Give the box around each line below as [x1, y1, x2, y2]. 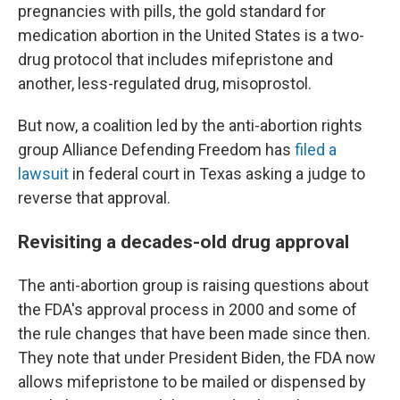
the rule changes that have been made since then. [18, 324, 371, 343]
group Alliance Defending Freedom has [18, 140, 295, 159]
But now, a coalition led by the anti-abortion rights [18, 116, 362, 135]
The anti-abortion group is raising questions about [18, 276, 369, 295]
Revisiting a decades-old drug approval [18, 230, 349, 253]
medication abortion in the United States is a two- [18, 26, 364, 45]
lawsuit [18, 164, 69, 183]
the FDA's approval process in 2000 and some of [18, 300, 357, 319]
